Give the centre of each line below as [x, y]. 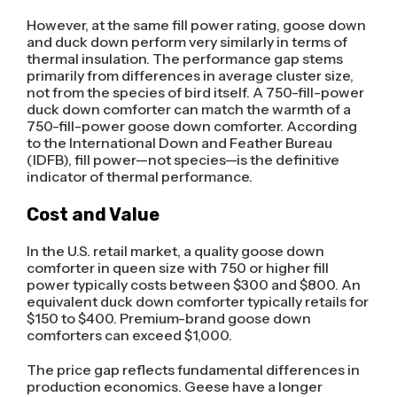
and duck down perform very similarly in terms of [187, 42]
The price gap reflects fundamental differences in [193, 369]
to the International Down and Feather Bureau [179, 143]
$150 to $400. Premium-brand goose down [168, 318]
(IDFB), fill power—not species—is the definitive [183, 160]
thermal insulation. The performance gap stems [184, 59]
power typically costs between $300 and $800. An [193, 284]
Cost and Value [93, 214]
